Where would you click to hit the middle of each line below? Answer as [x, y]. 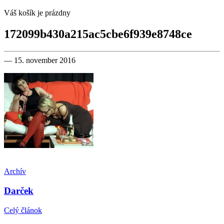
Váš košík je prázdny [37, 13]
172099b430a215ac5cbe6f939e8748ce [98, 34]
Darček [19, 190]
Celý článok [23, 210]
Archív [15, 171]
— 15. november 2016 [40, 60]
